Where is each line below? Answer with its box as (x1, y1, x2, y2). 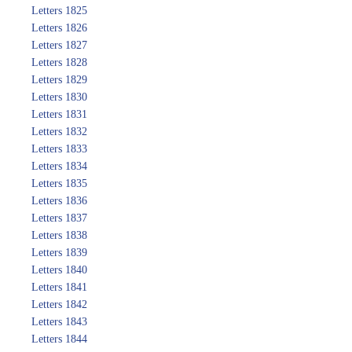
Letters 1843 (31, 316, 87, 328)
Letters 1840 (31, 264, 87, 276)
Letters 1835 (31, 178, 87, 189)
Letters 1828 (31, 57, 87, 68)
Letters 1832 (31, 126, 87, 137)
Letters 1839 (31, 247, 87, 258)
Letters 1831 (31, 108, 87, 120)
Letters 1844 (31, 333, 87, 345)
